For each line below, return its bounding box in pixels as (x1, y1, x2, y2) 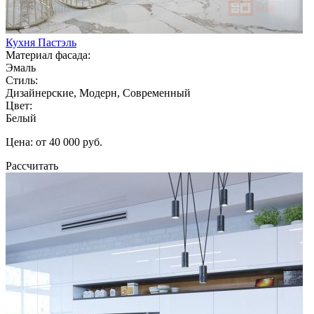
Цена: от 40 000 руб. (6, 135, 102, 148)
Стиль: (6, 74, 38, 86)
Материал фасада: (6, 48, 90, 61)
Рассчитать (6, 159, 58, 172)
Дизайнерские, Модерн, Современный (6, 86, 191, 99)
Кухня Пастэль (6, 36, 76, 48)
